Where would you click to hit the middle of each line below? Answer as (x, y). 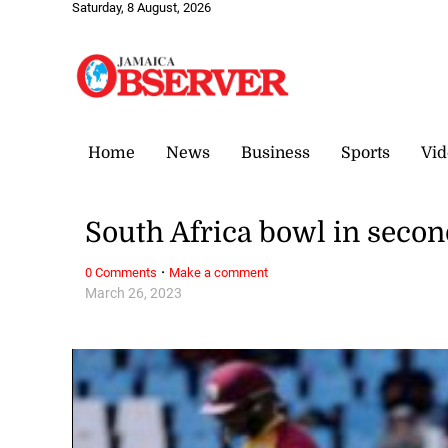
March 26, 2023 (134, 293)
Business (275, 152)
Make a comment (219, 272)
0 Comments (121, 272)
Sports (365, 152)
